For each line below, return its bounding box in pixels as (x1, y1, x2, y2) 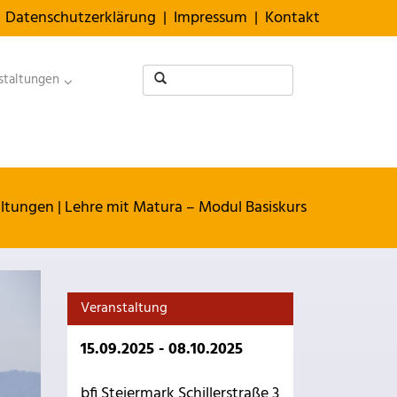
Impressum (174, 5, 247, 31)
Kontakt (265, 5, 320, 31)
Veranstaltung (81, 297, 167, 320)
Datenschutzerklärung (5, 5, 156, 31)
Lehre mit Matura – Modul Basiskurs (65, 195, 307, 221)
